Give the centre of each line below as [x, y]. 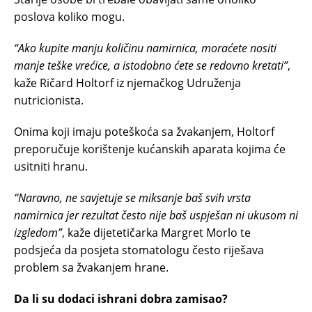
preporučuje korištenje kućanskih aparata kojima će [150, 149]
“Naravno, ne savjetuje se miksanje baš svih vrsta [132, 197]
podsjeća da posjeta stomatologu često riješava [139, 250]
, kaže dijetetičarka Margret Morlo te [156, 232]
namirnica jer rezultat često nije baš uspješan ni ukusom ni [156, 215]
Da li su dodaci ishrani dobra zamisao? [121, 298]
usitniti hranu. [51, 166]
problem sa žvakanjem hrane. [91, 267]
